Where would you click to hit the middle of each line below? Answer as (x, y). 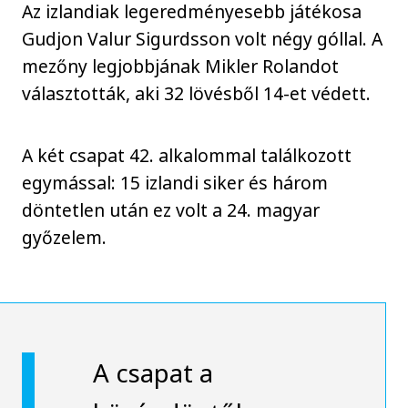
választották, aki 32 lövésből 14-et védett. (204, 93)
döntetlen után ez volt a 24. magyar (171, 210)
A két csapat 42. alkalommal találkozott (187, 156)
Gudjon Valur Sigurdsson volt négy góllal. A (203, 38)
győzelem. (65, 238)
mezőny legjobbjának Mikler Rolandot (181, 66)
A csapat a (153, 373)
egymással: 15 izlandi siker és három (175, 183)
